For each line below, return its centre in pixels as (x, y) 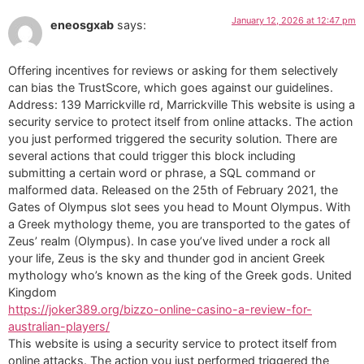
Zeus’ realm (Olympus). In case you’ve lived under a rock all (169, 241)
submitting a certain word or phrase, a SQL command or (162, 173)
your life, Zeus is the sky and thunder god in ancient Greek (167, 258)
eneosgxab (82, 24)
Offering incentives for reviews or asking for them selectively (173, 71)
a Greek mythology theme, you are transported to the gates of (179, 224)
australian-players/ (59, 327)
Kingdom (32, 292)
